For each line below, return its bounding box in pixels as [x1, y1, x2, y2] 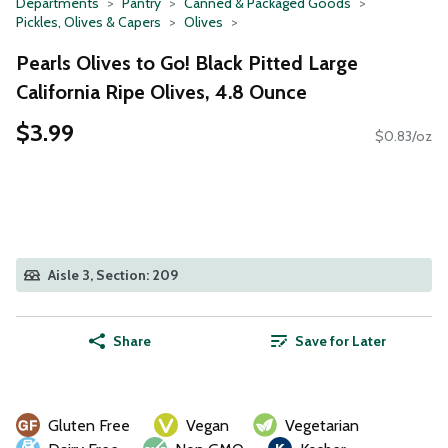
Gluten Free [48, 416, 130, 436]
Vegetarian [285, 416, 359, 436]
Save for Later [294, 332, 386, 351]
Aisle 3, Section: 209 [48, 266, 178, 285]
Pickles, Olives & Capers [16, 13, 161, 31]
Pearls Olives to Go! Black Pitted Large [16, 50, 358, 75]
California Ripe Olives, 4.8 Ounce [16, 79, 307, 104]
